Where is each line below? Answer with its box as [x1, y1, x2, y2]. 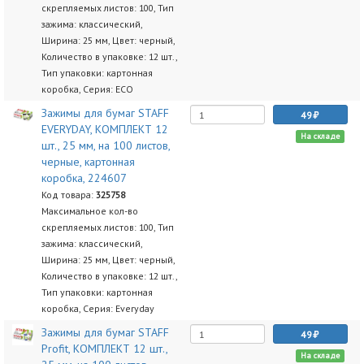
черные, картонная [41, 154, 135, 169]
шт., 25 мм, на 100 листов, [41, 138, 170, 153]
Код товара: [41, 188, 96, 201]
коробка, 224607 [41, 171, 127, 185]
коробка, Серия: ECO [41, 83, 133, 95]
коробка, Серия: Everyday [41, 302, 154, 314]
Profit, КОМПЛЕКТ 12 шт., [41, 341, 167, 356]
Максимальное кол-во [41, 205, 138, 217]
